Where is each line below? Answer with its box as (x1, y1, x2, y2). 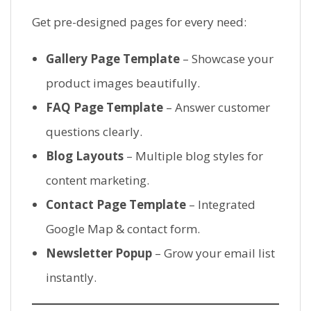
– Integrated (186, 196, 255, 213)
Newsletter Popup (46, 245, 152, 262)
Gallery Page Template (46, 51, 180, 67)
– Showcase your (180, 51, 274, 67)
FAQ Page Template (46, 99, 163, 116)
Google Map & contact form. (46, 221, 200, 237)
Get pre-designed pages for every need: (32, 14, 246, 31)
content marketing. (46, 172, 149, 189)
